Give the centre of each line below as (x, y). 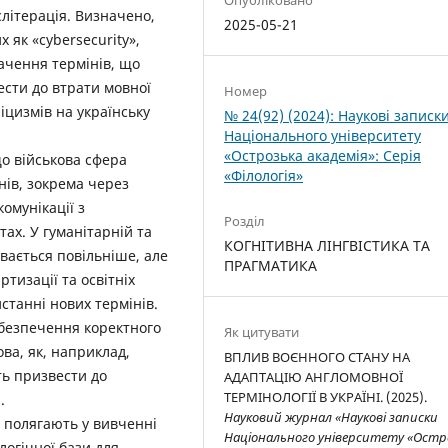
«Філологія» (264, 175)
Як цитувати (262, 331)
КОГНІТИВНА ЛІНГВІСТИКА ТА (327, 245)
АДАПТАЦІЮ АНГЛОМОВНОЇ (314, 376)
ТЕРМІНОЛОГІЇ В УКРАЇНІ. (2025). (326, 396)
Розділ (245, 220)
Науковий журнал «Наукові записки (331, 416)
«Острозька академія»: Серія (323, 155)
